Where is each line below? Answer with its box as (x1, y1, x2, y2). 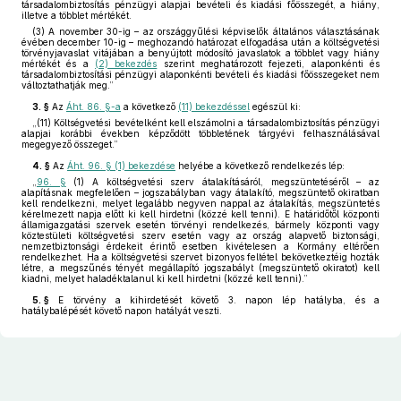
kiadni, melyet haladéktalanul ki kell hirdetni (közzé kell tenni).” (21, 273, 308, 284)
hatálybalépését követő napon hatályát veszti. (21, 305, 222, 316)
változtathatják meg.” (21, 80, 114, 90)
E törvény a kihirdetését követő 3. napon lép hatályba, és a (49, 294, 380, 305)
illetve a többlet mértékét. (21, 10, 132, 21)
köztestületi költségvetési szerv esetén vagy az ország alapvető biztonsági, (21, 230, 380, 241)
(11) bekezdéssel (178, 101, 250, 112)
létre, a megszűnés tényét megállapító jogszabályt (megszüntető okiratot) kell (21, 262, 380, 273)
